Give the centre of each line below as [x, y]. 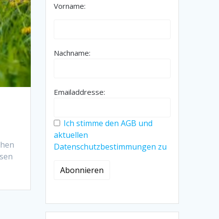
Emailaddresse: [80, 92]
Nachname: [72, 53]
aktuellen [71, 135]
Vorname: [70, 6]
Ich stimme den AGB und [108, 123]
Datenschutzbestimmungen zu [110, 147]
